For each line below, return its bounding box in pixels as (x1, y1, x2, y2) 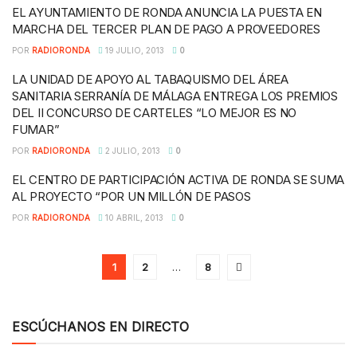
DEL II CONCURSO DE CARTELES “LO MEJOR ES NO (12, 104, 297, 120)
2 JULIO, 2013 (103, 145, 160, 155)
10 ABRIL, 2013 (103, 212, 163, 222)
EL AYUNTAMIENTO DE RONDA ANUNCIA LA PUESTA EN (12, 4, 322, 20)
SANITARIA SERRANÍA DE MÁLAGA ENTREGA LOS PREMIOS (12, 88, 338, 104)
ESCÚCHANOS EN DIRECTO (12, 318, 189, 335)
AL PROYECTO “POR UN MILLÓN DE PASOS (12, 188, 251, 204)
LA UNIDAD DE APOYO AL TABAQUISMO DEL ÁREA (12, 71, 288, 87)
